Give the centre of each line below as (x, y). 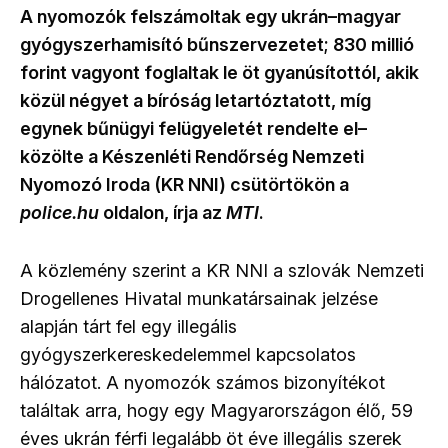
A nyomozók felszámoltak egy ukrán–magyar (210, 16)
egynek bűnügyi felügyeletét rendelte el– (193, 128)
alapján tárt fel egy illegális (128, 326)
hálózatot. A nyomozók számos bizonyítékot (202, 382)
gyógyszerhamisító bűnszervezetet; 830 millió (217, 44)
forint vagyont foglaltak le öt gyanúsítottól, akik (219, 72)
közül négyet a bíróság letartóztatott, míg (195, 100)
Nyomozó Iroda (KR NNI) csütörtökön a (184, 184)
